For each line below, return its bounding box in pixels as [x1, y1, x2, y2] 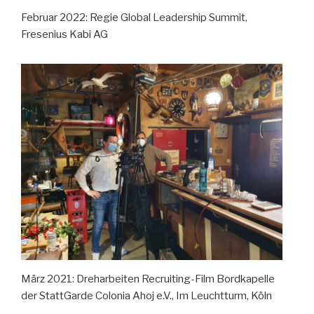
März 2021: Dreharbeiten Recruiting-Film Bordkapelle [21, 272, 275, 285]
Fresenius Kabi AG [21, 28, 108, 41]
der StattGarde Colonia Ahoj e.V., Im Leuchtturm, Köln [21, 289, 272, 302]
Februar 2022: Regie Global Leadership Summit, [21, 11, 247, 24]
